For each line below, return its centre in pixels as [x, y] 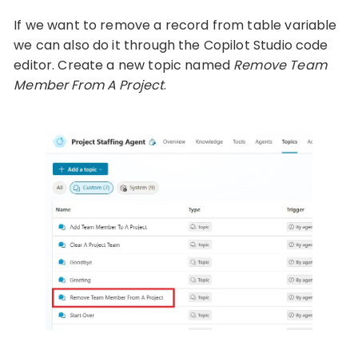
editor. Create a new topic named [124, 65]
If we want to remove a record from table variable [175, 25]
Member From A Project [89, 85]
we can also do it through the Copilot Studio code [171, 45]
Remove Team [280, 65]
